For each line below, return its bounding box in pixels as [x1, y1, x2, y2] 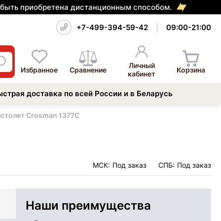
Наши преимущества [26, 198, 151, 213]
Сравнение [70, 65, 107, 74]
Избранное [21, 65, 58, 74]
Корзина [177, 65, 205, 74]
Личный [128, 61, 155, 70]
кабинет [128, 70, 156, 78]
